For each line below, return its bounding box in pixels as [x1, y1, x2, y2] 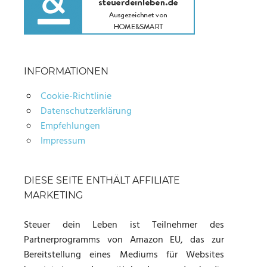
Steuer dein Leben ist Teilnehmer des [24, 218, 224, 234]
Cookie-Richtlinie [40, 89, 111, 105]
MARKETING [24, 190, 83, 201]
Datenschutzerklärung [40, 104, 132, 120]
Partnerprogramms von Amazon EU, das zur [24, 232, 224, 249]
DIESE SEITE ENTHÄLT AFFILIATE [24, 175, 180, 187]
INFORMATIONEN [24, 66, 108, 77]
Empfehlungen [40, 119, 100, 135]
